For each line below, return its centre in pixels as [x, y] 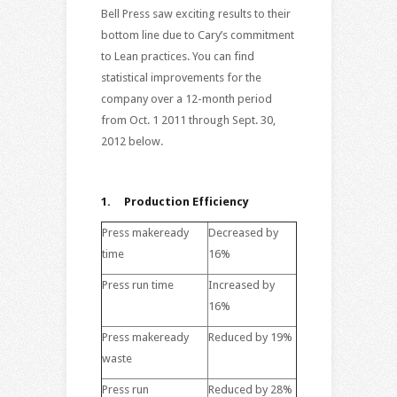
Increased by [241, 284]
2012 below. [132, 141]
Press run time [140, 284]
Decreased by [243, 232]
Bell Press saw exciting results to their [195, 13]
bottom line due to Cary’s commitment [197, 35]
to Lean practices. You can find [177, 56]
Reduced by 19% [250, 337]
